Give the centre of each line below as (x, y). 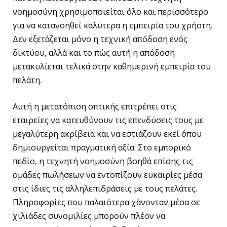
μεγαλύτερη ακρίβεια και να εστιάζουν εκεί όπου (107, 134)
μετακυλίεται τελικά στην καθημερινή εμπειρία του (112, 67)
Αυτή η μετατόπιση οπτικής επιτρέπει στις (95, 107)
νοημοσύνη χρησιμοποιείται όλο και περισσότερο (110, 12)
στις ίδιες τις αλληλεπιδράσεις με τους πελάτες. (105, 189)
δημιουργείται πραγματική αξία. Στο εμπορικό (102, 148)
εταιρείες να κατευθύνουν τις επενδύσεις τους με (108, 120)
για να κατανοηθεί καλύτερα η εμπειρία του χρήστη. (112, 26)
